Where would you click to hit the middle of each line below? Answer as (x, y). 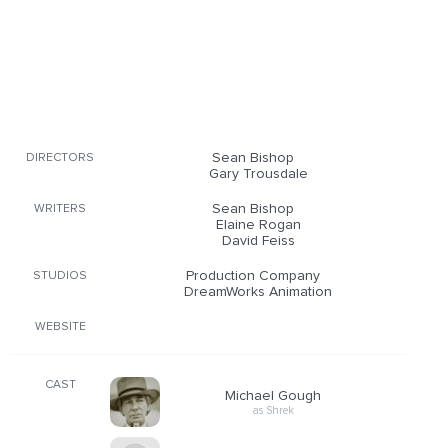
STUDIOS (60, 276)
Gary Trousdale (258, 174)
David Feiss (258, 241)
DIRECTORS (60, 158)
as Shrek (273, 410)
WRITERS (60, 209)
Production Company (253, 276)
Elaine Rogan (258, 225)
